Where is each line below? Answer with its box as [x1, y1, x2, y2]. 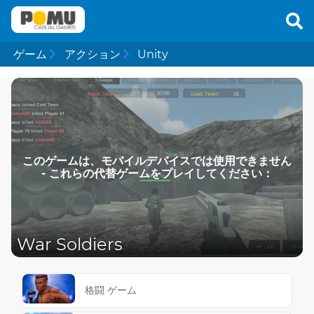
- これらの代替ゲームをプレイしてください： [41, 166, 273, 180]
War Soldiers [17, 234, 123, 255]
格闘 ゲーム [85, 284, 137, 297]
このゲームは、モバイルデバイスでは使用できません [22, 153, 292, 168]
